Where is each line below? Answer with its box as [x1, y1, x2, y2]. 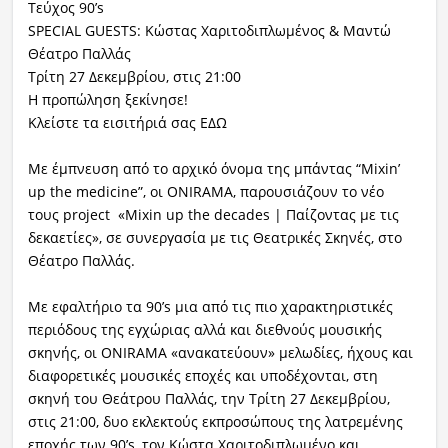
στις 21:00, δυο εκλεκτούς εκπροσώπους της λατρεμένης [27, 412, 403, 432]
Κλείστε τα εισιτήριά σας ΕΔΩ [27, 113, 227, 133]
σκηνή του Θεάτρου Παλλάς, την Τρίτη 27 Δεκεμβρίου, [27, 389, 390, 409]
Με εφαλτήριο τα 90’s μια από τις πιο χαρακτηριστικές [27, 297, 393, 317]
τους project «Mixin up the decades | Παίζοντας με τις [27, 205, 399, 225]
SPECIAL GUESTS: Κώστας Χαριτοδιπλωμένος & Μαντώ [27, 21, 391, 41]
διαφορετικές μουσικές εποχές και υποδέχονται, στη [27, 366, 378, 386]
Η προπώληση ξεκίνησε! [27, 90, 188, 110]
